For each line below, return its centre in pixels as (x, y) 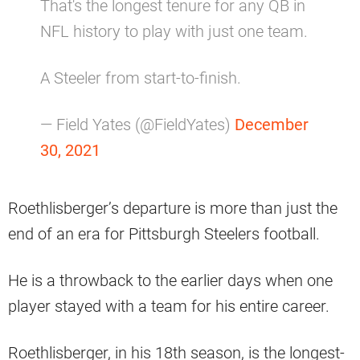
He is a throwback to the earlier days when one (170, 281)
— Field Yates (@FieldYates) (137, 125)
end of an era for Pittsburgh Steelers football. (164, 234)
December (272, 125)
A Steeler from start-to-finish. (141, 78)
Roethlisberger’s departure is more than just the (173, 209)
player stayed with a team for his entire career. (169, 307)
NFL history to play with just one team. (174, 32)
